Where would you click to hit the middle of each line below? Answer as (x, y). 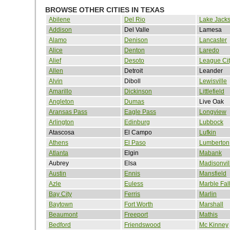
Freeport (136, 214)
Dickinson (138, 91)
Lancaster (213, 40)
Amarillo (60, 91)
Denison (136, 40)
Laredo (209, 50)
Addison (60, 30)
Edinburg (137, 122)
